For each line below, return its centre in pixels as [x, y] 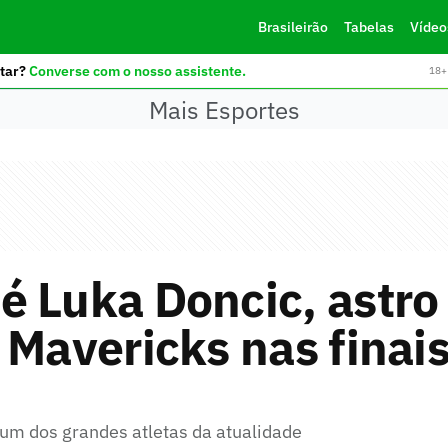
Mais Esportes [224, 109]
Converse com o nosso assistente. [137, 70]
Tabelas [368, 27]
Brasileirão [292, 27]
